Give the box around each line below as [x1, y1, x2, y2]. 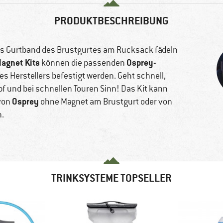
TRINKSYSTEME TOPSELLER [51, 171, 172, 185]
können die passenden [40, 57, 126, 69]
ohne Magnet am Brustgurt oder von [39, 96, 172, 108]
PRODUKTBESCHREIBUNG [54, 14, 169, 28]
